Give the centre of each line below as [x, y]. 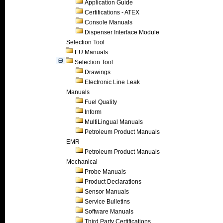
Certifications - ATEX [112, 12]
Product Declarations [113, 182]
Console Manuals [109, 22]
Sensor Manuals [107, 192]
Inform [93, 112]
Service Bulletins [107, 202]
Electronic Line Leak [112, 82]
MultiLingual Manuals [114, 122]
